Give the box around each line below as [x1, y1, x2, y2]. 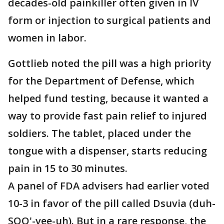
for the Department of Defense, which [8, 74, 194, 88]
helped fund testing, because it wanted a [8, 91, 208, 105]
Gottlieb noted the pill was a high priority [8, 56, 211, 70]
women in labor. [8, 31, 86, 45]
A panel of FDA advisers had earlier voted [8, 179, 209, 193]
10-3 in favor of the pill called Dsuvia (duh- [8, 196, 215, 210]
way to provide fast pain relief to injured [8, 109, 207, 123]
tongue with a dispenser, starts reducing [8, 144, 207, 158]
